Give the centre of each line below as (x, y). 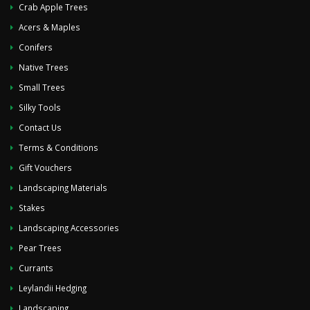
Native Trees (44, 67)
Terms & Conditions (58, 147)
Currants (36, 267)
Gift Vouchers (45, 167)
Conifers (36, 47)
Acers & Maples (49, 27)
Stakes (32, 207)
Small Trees (42, 87)
